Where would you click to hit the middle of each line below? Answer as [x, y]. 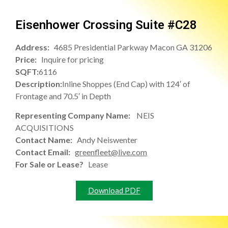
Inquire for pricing [73, 59]
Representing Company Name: [76, 116]
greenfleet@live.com [111, 152]
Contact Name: [46, 140]
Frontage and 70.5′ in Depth [63, 96]
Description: [39, 83]
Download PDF [114, 191]
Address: [35, 47]
